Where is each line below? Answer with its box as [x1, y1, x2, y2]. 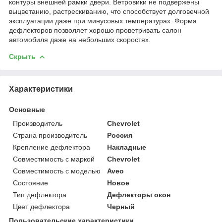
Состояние [13, 178, 48, 187]
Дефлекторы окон [107, 190, 171, 199]
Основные [9, 105, 45, 113]
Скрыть [9, 52, 36, 60]
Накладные [107, 143, 147, 151]
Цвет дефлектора [13, 202, 70, 211]
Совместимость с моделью [13, 166, 101, 175]
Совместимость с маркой [13, 155, 95, 163]
